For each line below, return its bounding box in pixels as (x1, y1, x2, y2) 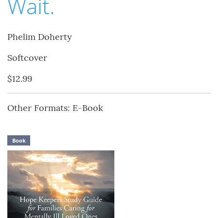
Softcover (7, 52, 47, 64)
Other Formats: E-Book (7, 102, 103, 114)
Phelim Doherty (7, 31, 72, 43)
